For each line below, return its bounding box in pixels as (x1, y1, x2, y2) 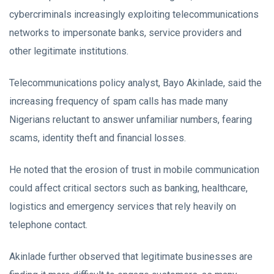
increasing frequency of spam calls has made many (9, 95, 228, 107)
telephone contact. (9, 219, 87, 231)
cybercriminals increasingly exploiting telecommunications (9, 9, 259, 20)
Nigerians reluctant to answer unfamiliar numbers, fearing (9, 114, 252, 125)
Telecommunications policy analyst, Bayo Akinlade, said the (9, 77, 262, 89)
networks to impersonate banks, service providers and (9, 27, 242, 39)
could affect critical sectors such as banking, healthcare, (9, 182, 248, 194)
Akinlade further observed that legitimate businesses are (9, 251, 253, 262)
